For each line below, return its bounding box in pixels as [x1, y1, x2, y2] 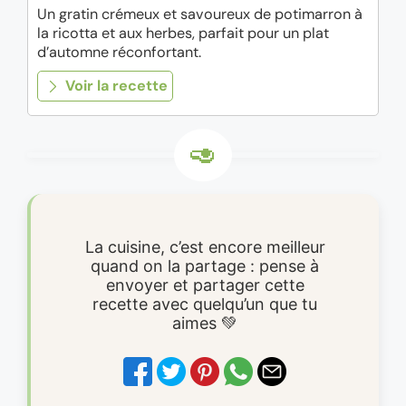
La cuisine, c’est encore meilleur [84, 237, 325, 256]
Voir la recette [62, 76, 169, 96]
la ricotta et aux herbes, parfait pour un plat [37, 24, 329, 43]
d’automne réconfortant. [37, 43, 201, 63]
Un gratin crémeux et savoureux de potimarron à [37, 5, 362, 24]
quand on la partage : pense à [91, 256, 319, 275]
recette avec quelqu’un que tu [92, 294, 317, 314]
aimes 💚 [172, 313, 237, 333]
